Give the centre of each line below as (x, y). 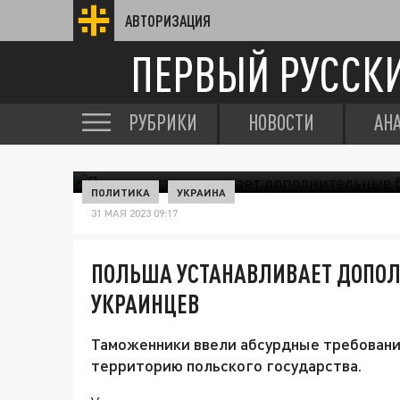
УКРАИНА (201, 192)
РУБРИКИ (163, 122)
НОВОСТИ (281, 122)
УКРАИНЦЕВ (146, 304)
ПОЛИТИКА (121, 192)
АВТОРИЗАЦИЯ (168, 21)
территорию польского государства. (226, 365)
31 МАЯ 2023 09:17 (134, 213)
